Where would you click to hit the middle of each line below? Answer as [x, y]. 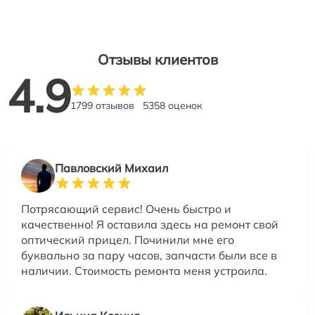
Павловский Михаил [111, 168]
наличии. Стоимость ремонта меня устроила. [144, 271]
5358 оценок [173, 106]
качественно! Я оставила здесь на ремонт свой [150, 225]
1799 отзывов [102, 106]
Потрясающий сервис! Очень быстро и [126, 209]
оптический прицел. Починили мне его [128, 240]
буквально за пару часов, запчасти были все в [149, 256]
